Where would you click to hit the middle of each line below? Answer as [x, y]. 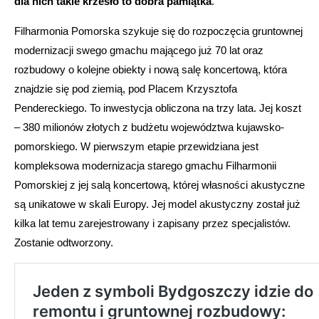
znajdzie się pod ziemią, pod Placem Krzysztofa [126, 88]
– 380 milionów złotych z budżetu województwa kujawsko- [149, 127]
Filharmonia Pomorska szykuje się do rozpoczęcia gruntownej [158, 31]
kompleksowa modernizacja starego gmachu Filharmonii [145, 165]
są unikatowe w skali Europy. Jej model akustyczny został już [157, 204]
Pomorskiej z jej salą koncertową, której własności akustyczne [159, 184]
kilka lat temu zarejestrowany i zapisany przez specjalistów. [152, 223]
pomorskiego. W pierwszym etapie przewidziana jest [136, 146]
